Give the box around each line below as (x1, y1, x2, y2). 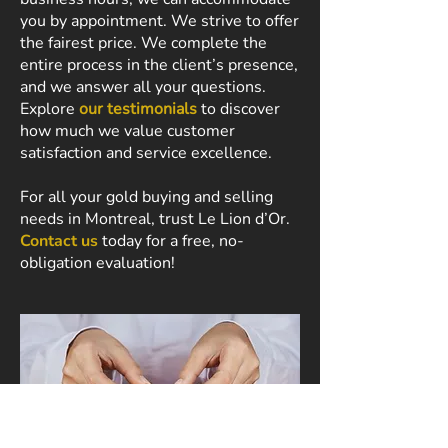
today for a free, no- (98, 230, 244, 252)
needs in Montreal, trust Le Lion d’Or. (20, 208, 290, 230)
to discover (197, 98, 280, 120)
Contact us (20, 230, 98, 252)
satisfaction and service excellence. (20, 142, 272, 164)
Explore (20, 98, 79, 120)
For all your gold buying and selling (20, 186, 273, 208)
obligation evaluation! (20, 252, 175, 274)
